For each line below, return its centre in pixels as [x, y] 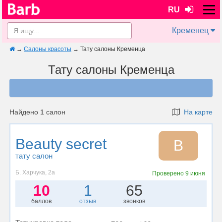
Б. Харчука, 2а [35, 172]
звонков [134, 201]
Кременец [190, 30]
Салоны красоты [48, 49]
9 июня [195, 173]
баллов [42, 201]
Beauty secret [61, 144]
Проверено [168, 173]
